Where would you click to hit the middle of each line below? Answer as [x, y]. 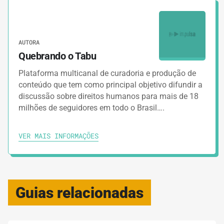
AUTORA [29, 42]
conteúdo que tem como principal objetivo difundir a [110, 84]
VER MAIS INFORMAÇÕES [58, 135]
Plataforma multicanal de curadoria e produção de [107, 73]
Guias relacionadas [79, 192]
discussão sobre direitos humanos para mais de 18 [108, 96]
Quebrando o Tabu [57, 56]
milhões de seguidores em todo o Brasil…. [91, 107]
